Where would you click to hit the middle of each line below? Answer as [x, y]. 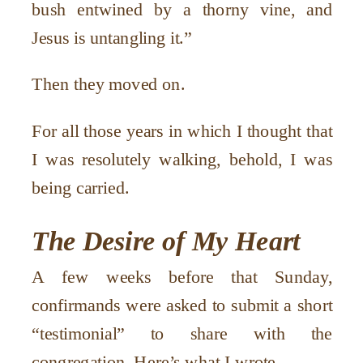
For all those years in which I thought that [182, 131]
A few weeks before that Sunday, [182, 277]
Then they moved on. [109, 84]
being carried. [81, 188]
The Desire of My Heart [166, 241]
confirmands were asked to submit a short [182, 305]
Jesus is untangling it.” [112, 38]
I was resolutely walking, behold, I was [182, 159]
